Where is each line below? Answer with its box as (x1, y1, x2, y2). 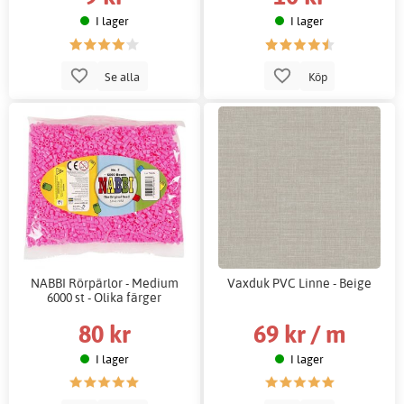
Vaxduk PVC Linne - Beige (227, 275, 372, 291)
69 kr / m (252, 317, 346, 349)
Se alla (102, 69, 143, 84)
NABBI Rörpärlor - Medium (30, 275, 179, 291)
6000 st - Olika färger (47, 289, 162, 306)
